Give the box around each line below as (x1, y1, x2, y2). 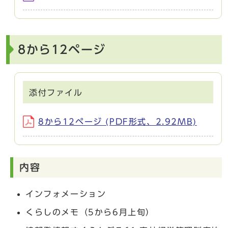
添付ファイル (29, 88, 83, 97)
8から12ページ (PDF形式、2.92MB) (38, 117, 197, 126)
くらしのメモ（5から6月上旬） (25, 208, 155, 216)
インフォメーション (25, 189, 106, 198)
